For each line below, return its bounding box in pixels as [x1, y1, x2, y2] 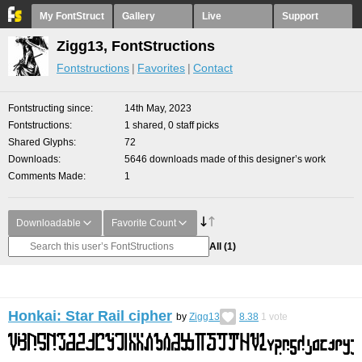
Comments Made [8, 170, 83, 182]
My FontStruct [40, 11, 104, 22]
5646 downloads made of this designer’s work [124, 154, 326, 165]
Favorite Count [112, 217, 176, 229]
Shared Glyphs [8, 137, 74, 148]
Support [282, 11, 318, 22]
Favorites [137, 61, 185, 74]
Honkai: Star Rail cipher [8, 308, 172, 324]
